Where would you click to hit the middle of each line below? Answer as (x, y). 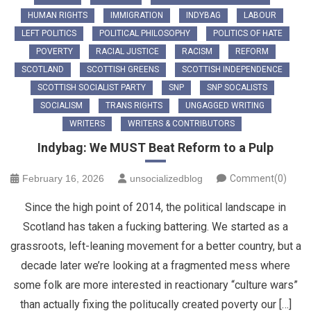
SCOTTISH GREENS (123, 70)
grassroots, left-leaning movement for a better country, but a (155, 246)
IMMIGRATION (137, 16)
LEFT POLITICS (49, 34)
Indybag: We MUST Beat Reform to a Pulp (155, 148)
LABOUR (260, 16)
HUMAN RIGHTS (58, 16)
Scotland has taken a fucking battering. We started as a (155, 227)
